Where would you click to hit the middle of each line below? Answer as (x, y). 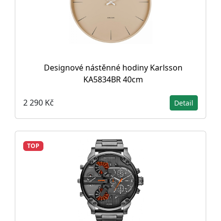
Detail (184, 103)
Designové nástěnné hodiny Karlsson (113, 67)
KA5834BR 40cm (113, 79)
